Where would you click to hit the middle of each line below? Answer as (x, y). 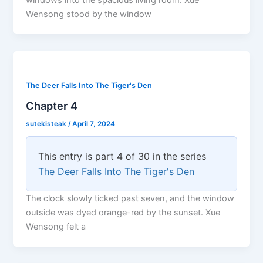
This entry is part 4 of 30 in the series (122, 156)
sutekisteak (47, 124)
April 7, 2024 (94, 124)
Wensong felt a (56, 226)
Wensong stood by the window (89, 14)
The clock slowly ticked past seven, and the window (130, 198)
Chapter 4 (52, 105)
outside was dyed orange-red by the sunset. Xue (123, 212)
